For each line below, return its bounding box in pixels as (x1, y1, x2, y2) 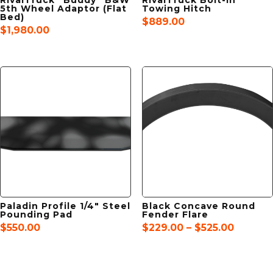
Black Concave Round (141, 200, 255, 212)
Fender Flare (141, 209, 208, 221)
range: (233, 231, 266, 243)
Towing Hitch (141, 2, 211, 14)
